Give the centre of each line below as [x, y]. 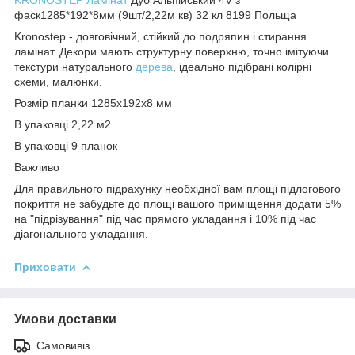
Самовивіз [63, 345]
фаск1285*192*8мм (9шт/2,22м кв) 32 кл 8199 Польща [155, 15]
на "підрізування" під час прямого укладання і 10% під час [165, 218]
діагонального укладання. [81, 233]
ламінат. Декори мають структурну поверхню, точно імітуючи [172, 51]
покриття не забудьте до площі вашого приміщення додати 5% [177, 203]
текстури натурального [75, 66]
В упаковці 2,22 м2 [63, 124]
